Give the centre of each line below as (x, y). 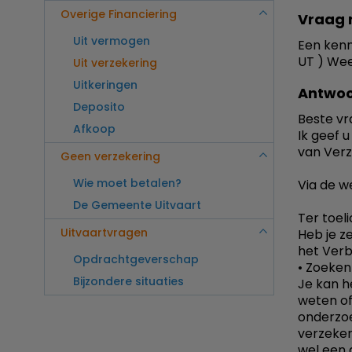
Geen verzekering (110, 157)
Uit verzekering (115, 63)
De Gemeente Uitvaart (137, 205)
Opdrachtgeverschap (136, 260)
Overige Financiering (119, 15)
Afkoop (94, 129)
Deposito (99, 107)
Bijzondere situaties (128, 282)
